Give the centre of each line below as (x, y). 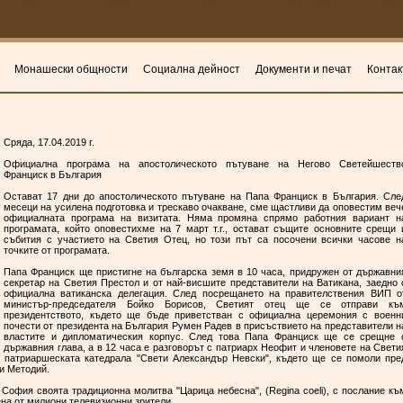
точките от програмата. (57, 250)
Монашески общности (71, 70)
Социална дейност (192, 70)
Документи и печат (304, 70)
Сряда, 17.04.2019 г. (49, 142)
